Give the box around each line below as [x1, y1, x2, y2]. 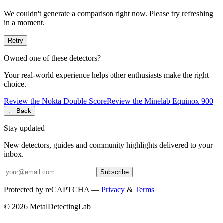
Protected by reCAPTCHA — [4, 185, 99, 194]
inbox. [4, 149, 24, 158]
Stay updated [4, 123, 45, 132]
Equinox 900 [172, 96, 213, 105]
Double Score [63, 96, 107, 105]
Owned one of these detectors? [4, 53, 101, 62]
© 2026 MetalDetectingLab [4, 202, 91, 211]
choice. [4, 79, 26, 88]
